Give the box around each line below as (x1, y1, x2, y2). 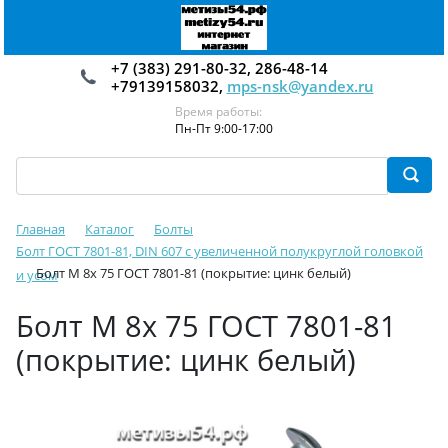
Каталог (85, 220, 134, 238)
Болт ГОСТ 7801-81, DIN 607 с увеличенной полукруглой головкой (16, 242, 423, 260)
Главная (16, 220, 65, 238)
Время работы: (175, 103, 262, 120)
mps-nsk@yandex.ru (226, 76, 374, 96)
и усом (16, 266, 58, 284)
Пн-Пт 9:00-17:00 (175, 120, 273, 137)
